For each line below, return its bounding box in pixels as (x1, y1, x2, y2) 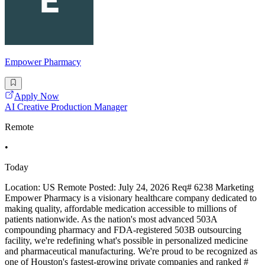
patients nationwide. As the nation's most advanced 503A (5, 214, 217, 225)
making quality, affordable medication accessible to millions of (5, 203, 237, 214)
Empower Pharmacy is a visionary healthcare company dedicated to (5, 193, 257, 203)
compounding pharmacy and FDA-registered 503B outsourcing (5, 225, 241, 235)
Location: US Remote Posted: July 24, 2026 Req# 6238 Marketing (5, 182, 254, 193)
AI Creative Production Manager (5, 102, 127, 112)
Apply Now (14, 91, 59, 102)
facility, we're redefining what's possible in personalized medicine (5, 235, 248, 246)
